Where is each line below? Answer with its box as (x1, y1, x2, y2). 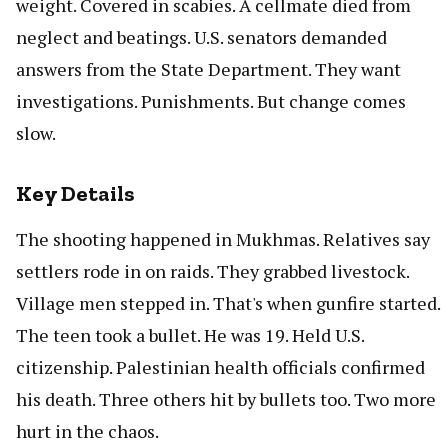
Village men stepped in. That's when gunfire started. (16, 290, 440, 315)
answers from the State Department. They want (16, 56, 401, 81)
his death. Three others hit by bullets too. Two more (16, 386, 436, 411)
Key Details (16, 179, 134, 207)
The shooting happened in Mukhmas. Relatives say (16, 226, 430, 251)
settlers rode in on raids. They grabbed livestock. (16, 258, 409, 283)
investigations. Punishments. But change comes (16, 88, 406, 113)
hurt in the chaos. (16, 418, 159, 443)
